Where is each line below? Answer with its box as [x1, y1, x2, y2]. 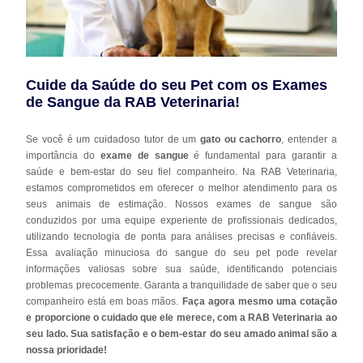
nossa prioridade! [26, 344, 108, 356]
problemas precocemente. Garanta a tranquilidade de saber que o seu [26, 279, 337, 291]
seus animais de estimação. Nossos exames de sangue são [26, 198, 337, 210]
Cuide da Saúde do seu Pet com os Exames [26, 76, 328, 93]
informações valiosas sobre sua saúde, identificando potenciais [26, 263, 337, 275]
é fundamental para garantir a [188, 149, 337, 161]
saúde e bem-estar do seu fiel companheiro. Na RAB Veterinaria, [26, 165, 337, 177]
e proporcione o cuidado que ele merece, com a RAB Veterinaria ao [26, 311, 337, 323]
